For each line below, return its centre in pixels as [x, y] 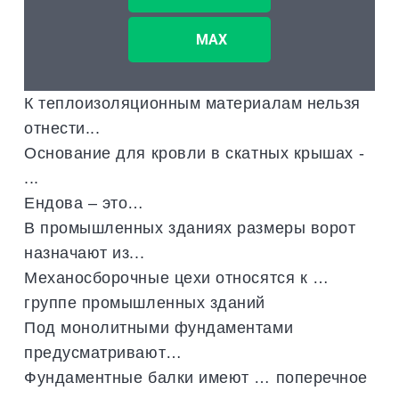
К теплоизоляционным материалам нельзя [192, 103]
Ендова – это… [85, 203]
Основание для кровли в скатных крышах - [195, 153]
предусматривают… [103, 353]
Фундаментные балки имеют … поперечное [196, 378]
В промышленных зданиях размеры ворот [190, 228]
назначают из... [85, 253]
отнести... [62, 128]
